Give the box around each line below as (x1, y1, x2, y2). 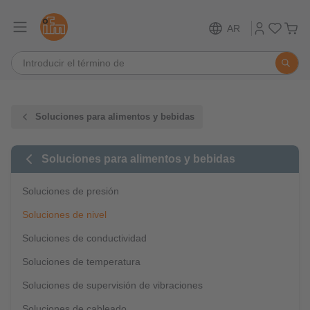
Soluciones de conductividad (22, 232, 147, 244)
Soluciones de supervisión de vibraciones (22, 280, 203, 291)
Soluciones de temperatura (22, 256, 140, 267)
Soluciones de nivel (22, 209, 107, 220)
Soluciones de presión (22, 185, 119, 197)
